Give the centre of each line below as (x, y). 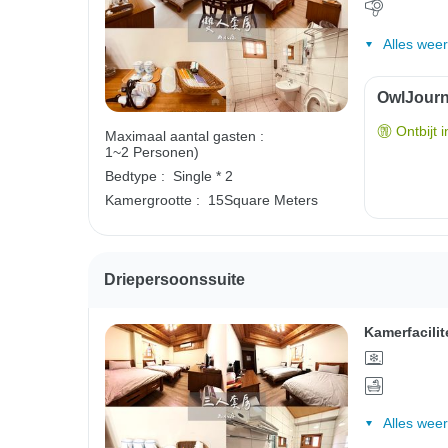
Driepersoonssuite (174, 280)
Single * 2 (203, 176)
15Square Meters (263, 200)
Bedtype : (135, 176)
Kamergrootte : (152, 200)
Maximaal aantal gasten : (184, 136)
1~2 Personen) (152, 152)
